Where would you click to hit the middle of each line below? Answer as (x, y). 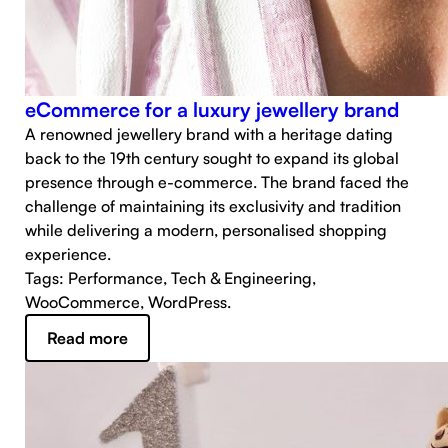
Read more (87, 338)
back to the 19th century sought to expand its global (212, 158)
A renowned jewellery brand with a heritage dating (209, 134)
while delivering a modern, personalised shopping (206, 230)
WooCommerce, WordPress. (128, 302)
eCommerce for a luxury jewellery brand (212, 109)
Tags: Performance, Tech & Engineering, (170, 278)
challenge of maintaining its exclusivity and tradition (213, 206)
